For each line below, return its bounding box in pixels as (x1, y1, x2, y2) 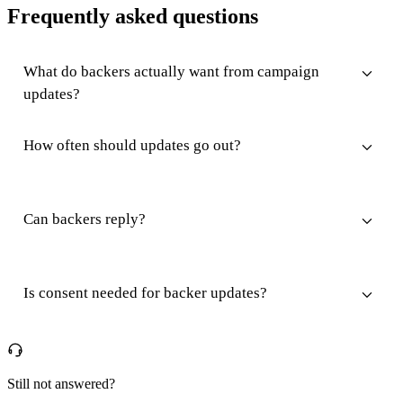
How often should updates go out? (23, 136, 241, 154)
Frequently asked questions (7, 4, 258, 28)
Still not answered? (7, 375, 115, 391)
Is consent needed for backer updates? (23, 283, 267, 301)
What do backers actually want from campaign (23, 62, 319, 80)
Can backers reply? (23, 210, 146, 228)
